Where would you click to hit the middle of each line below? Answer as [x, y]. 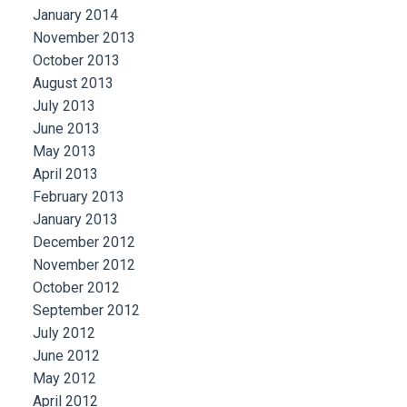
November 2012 [84, 264]
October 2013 [76, 60]
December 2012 [84, 242]
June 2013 [66, 128]
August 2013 [73, 83]
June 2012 [66, 355]
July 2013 [64, 105]
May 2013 [64, 151]
